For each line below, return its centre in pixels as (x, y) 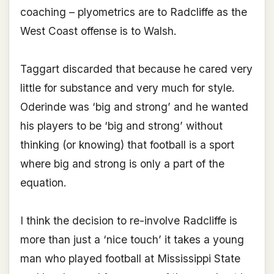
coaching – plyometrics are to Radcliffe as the (133, 12)
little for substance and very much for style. (127, 88)
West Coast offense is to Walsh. (98, 31)
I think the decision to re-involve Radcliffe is (128, 221)
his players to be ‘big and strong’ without (121, 126)
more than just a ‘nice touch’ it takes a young (132, 240)
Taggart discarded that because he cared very (136, 69)
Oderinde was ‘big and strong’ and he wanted (134, 107)
